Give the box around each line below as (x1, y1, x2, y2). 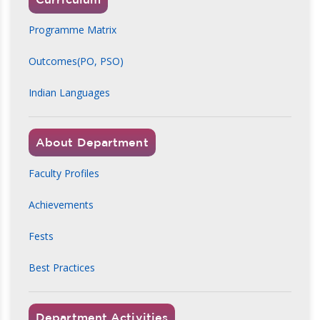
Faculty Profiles (29, 166, 99, 180)
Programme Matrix (29, 23, 116, 37)
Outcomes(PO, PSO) (29, 54, 124, 69)
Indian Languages (29, 86, 110, 100)
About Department (36, 136, 149, 149)
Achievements (29, 197, 94, 211)
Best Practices (29, 260, 95, 274)
